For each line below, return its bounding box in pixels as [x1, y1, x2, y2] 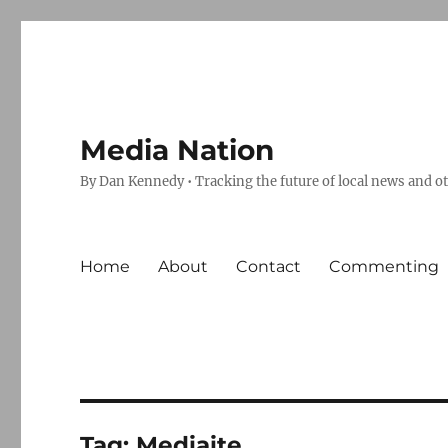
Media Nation [80, 133, 275, 167]
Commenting [329, 256, 440, 276]
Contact [236, 256, 302, 276]
